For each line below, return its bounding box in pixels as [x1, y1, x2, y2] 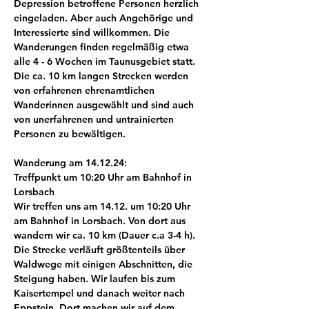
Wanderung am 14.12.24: [14, 157, 127, 169]
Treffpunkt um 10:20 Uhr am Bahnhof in [14, 171, 195, 183]
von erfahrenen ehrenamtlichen [14, 84, 157, 97]
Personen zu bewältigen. [14, 128, 126, 140]
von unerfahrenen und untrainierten [14, 113, 177, 126]
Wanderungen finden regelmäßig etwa [14, 41, 192, 53]
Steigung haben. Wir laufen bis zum [14, 272, 178, 285]
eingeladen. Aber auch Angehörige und [14, 12, 196, 24]
